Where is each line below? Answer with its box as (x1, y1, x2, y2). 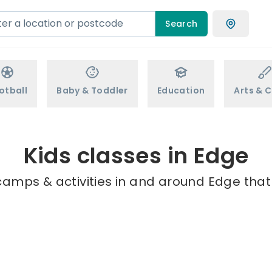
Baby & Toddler (56, 84, 128, 97)
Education (157, 84, 205, 97)
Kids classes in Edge (23, 140, 249, 171)
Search (165, 17, 198, 30)
